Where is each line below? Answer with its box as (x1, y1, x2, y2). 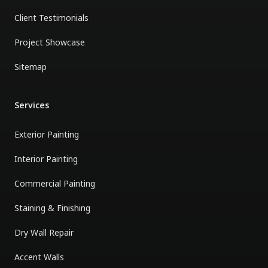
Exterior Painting (14, 129, 79, 140)
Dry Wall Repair (14, 227, 74, 238)
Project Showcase (14, 36, 85, 48)
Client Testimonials (14, 12, 89, 23)
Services (14, 99, 49, 111)
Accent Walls (14, 251, 64, 263)
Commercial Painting (14, 178, 95, 189)
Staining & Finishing (14, 202, 90, 214)
